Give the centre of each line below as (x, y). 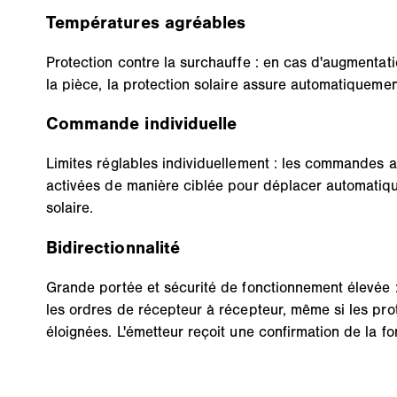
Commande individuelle (142, 124)
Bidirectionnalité (113, 248)
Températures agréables (146, 22)
